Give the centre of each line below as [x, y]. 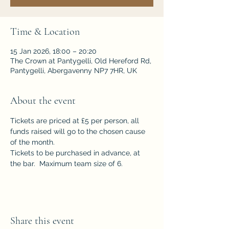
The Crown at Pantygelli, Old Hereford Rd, [81, 61]
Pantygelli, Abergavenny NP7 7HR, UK [74, 71]
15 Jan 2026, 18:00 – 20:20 [53, 51]
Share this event [42, 221]
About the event [43, 101]
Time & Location [45, 32]
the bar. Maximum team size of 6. [66, 164]
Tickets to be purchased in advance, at [76, 153]
